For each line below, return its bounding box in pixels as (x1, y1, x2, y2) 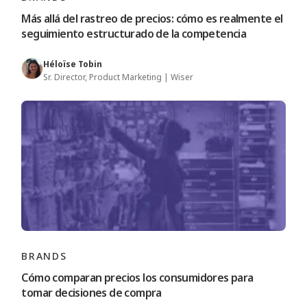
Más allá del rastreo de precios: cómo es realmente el (21, 11, 283, 27)
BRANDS (21, 249, 67, 263)
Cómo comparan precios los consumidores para (21, 270, 254, 286)
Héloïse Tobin (43, 58, 103, 71)
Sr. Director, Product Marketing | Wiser (43, 71, 194, 84)
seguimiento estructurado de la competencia (21, 26, 247, 42)
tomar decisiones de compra (21, 285, 162, 301)
